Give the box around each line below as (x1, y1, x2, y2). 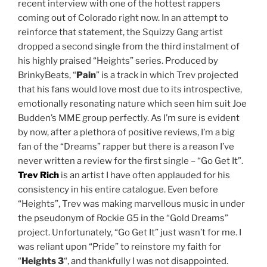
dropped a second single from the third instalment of (18, 41, 240, 52)
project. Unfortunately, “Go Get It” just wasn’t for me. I (18, 226, 241, 238)
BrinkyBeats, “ (18, 69, 76, 80)
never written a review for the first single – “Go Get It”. (18, 155, 243, 166)
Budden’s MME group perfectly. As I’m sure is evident (18, 112, 240, 123)
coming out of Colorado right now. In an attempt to (18, 12, 228, 23)
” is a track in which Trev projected (96, 69, 238, 80)
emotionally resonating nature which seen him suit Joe (18, 98, 247, 109)
